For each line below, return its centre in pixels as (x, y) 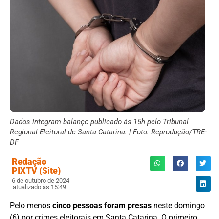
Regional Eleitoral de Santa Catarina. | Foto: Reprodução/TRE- (108, 132)
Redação (29, 161)
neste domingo (178, 205)
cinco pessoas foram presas (102, 205)
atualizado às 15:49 (39, 187)
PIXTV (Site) (36, 170)
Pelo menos (31, 205)
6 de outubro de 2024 (41, 180)
